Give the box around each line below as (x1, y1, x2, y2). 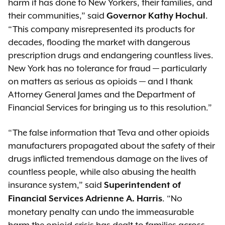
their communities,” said (8, 11, 106, 21)
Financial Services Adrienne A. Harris (8, 194, 162, 204)
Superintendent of (104, 180, 181, 190)
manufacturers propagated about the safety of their (8, 141, 215, 151)
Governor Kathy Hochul (106, 11, 205, 21)
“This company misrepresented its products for (8, 24, 195, 34)
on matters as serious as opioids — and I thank (8, 76, 193, 86)
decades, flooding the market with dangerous (8, 37, 190, 47)
